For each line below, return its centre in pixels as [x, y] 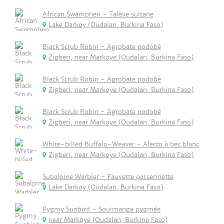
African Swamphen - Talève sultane [98, 14]
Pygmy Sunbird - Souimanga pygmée [101, 209]
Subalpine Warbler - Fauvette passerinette [108, 177]
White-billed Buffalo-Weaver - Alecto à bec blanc [121, 144]
